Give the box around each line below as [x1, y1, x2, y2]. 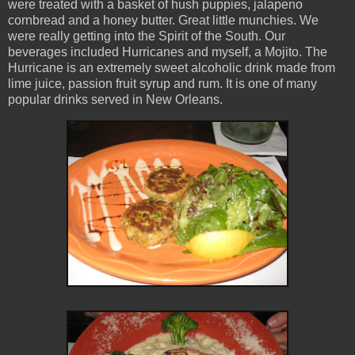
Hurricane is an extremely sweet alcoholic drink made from [8, 60, 335, 74]
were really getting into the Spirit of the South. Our [8, 29, 285, 43]
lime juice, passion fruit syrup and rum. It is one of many [8, 76, 317, 90]
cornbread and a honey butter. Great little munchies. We [8, 13, 319, 27]
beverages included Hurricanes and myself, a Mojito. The [8, 44, 327, 59]
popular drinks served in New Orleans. [8, 92, 223, 106]
